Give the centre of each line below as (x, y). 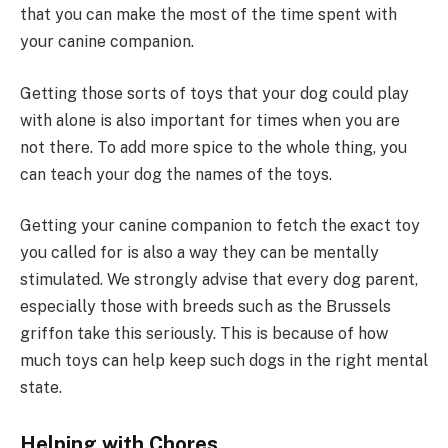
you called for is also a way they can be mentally (199, 253)
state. (41, 388)
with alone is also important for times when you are (210, 120)
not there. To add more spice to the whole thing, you (213, 147)
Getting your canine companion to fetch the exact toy (220, 226)
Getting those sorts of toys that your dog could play (214, 93)
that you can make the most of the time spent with (208, 15)
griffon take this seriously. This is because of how (204, 334)
